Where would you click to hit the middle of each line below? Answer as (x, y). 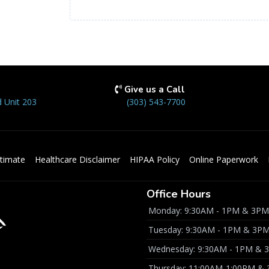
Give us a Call (155, 89)
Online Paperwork (224, 159)
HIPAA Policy (155, 159)
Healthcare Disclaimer (77, 159)
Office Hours (178, 194)
